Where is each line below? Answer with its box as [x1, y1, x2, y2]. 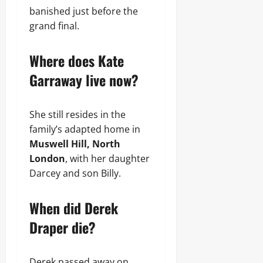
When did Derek [29, 197, 118, 218]
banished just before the [29, 5, 138, 18]
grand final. [29, 19, 79, 32]
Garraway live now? [29, 69, 139, 90]
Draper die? [29, 217, 96, 238]
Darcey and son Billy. [29, 167, 121, 180]
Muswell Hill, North [29, 137, 120, 150]
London [29, 152, 65, 165]
